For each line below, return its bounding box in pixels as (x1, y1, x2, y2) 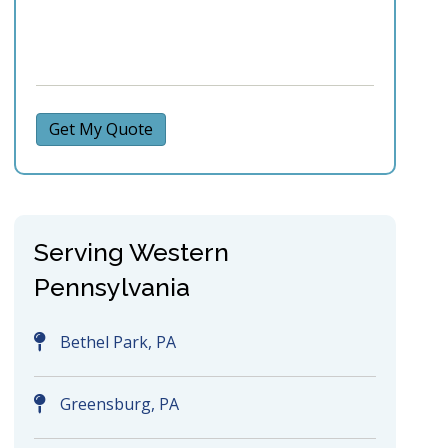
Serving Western (33, 237, 229, 268)
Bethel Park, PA (59, 331, 176, 354)
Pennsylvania (33, 272, 190, 303)
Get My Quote (48, 118, 153, 141)
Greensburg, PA (59, 393, 179, 416)
